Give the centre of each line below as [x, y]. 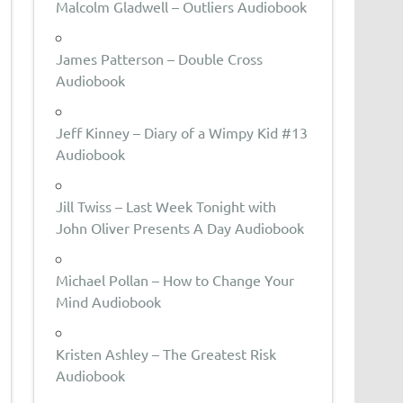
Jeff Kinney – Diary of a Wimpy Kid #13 [182, 132]
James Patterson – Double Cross [160, 58]
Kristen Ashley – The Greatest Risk [166, 353]
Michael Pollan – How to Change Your [175, 279]
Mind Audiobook [109, 301]
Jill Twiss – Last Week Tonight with [166, 206]
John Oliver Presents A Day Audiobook [180, 227]
